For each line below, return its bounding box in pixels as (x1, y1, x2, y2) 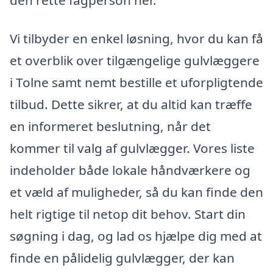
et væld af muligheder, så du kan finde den (10, 183, 263, 201)
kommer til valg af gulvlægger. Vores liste (10, 140, 255, 157)
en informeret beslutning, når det (10, 118, 211, 135)
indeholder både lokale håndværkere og (10, 161, 250, 179)
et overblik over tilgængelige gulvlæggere (10, 52, 260, 69)
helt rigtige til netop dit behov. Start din (10, 205, 246, 223)
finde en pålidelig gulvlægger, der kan (10, 249, 235, 267)
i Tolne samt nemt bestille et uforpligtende (10, 74, 263, 91)
